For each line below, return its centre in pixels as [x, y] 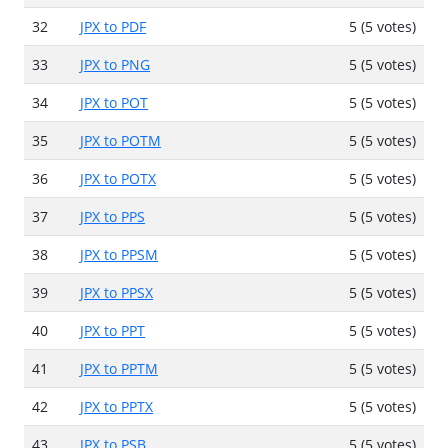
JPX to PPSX [116, 292]
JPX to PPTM [119, 368]
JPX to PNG [115, 64]
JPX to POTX [118, 178]
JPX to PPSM [119, 254]
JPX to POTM [120, 140]
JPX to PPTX [116, 406]
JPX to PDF [113, 26]
